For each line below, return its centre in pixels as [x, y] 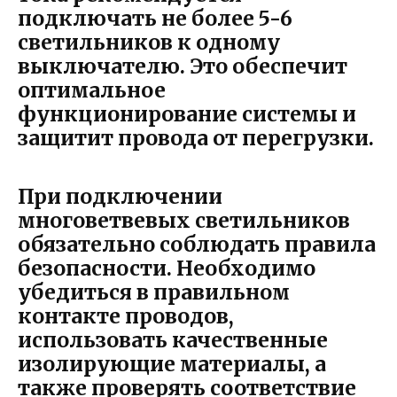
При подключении [120, 197]
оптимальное [92, 90]
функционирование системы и [187, 114]
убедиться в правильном [154, 292]
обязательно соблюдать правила [197, 245]
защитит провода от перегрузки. [196, 138]
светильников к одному [149, 43]
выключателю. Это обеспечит [183, 66]
